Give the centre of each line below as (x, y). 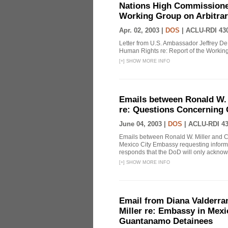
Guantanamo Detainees (166, 221)
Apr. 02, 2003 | (142, 30)
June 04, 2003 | (144, 124)
